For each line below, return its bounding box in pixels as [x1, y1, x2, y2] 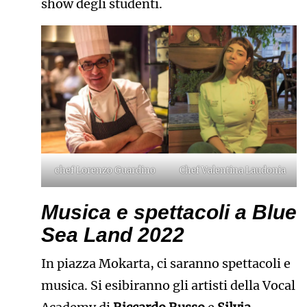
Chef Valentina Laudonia [180, 164, 286, 177]
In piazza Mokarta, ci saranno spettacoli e [40, 256, 291, 272]
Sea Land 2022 [40, 223, 184, 247]
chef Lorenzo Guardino [54, 164, 156, 176]
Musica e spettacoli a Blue [40, 201, 297, 224]
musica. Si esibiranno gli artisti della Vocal [40, 278, 295, 294]
